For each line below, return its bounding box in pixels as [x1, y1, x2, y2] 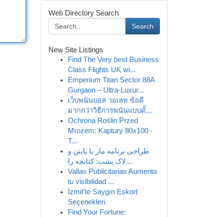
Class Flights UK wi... [67, 66, 136, 74]
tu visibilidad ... [67, 178, 114, 186]
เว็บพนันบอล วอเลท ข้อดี [67, 96, 144, 104]
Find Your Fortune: [67, 208, 126, 216]
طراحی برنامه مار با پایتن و [67, 147, 149, 155]
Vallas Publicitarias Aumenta [67, 168, 157, 175]
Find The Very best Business [67, 56, 159, 63]
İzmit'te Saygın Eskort [67, 188, 138, 196]
